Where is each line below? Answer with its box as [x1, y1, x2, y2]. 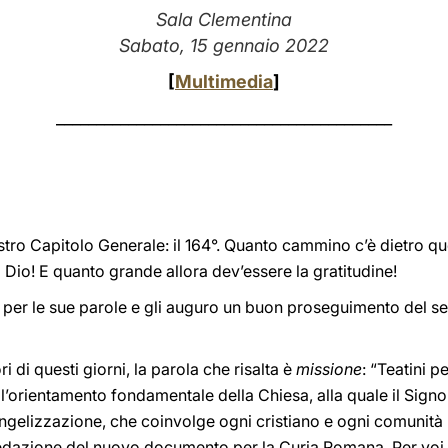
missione [296, 359, 362, 379]
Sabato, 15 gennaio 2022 [119, 35, 329, 56]
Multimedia [175, 71, 273, 92]
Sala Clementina [156, 9, 292, 30]
